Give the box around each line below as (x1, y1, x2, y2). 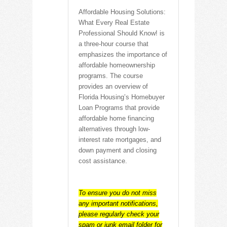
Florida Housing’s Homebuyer (79, 93, 165, 101)
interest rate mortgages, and (79, 135, 161, 143)
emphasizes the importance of (79, 50, 167, 58)
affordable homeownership (79, 61, 155, 69)
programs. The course (79, 71, 143, 80)
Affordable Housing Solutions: (79, 8, 166, 16)
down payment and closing (79, 146, 157, 154)
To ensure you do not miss (79, 188, 157, 197)
